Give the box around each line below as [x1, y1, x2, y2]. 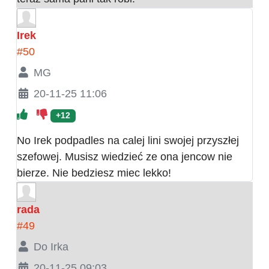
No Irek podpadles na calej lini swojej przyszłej [17, 134, 239, 147]
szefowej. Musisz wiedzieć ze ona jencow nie [17, 151, 232, 163]
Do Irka [33, 241, 68, 253]
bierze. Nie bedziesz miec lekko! [17, 167, 171, 180]
